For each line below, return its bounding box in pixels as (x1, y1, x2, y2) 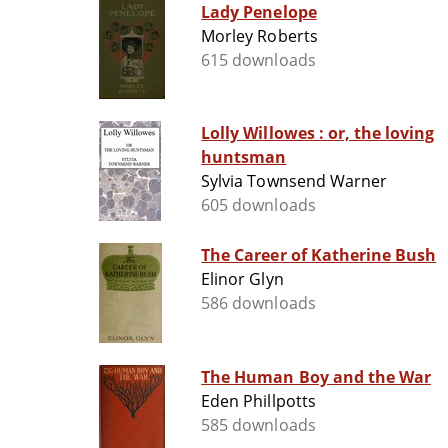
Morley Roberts (201, 25, 318, 48)
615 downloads (201, 49, 316, 72)
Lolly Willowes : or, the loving (201, 122, 328, 145)
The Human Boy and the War (201, 366, 432, 389)
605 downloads (201, 194, 316, 217)
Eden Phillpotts (201, 390, 316, 413)
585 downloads (201, 414, 316, 437)
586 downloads (201, 292, 316, 315)
